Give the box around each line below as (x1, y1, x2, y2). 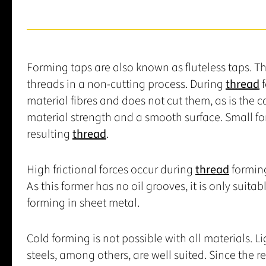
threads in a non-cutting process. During (27, 76, 226, 93)
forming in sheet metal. (27, 195, 140, 212)
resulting (27, 126, 72, 143)
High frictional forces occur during (27, 161, 195, 179)
